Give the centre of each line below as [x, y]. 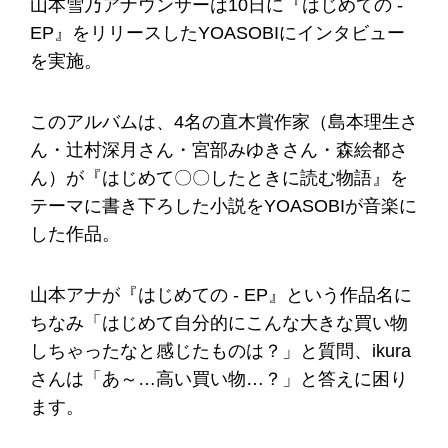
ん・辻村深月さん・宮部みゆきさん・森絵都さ [219, 149]
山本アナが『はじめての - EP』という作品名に [221, 294]
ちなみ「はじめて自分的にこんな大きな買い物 [219, 322]
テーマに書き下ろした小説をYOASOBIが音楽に [223, 205]
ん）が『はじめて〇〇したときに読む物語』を [219, 177]
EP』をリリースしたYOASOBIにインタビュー [217, 33]
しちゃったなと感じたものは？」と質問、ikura [220, 350]
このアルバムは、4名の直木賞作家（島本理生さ [224, 121]
